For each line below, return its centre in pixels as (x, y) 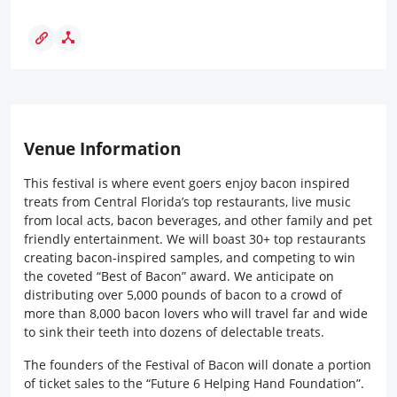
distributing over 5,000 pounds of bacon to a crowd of (183, 295)
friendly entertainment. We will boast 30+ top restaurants (195, 239)
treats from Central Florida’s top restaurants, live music (187, 202)
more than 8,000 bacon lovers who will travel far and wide (196, 313)
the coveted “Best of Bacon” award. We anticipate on (179, 276)
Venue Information (102, 149)
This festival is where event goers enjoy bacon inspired (187, 183)
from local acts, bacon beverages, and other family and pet (198, 220)
